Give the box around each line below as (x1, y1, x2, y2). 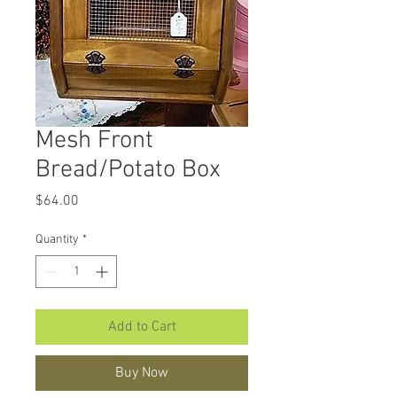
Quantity (35, 232, 79, 247)
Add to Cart (107, 318, 176, 336)
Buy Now (115, 364, 168, 382)
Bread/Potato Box (35, 155, 221, 185)
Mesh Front (35, 126, 153, 156)
